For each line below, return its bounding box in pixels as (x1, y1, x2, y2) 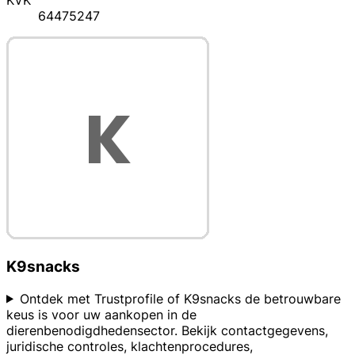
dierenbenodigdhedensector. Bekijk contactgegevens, (6, 322, 328, 338)
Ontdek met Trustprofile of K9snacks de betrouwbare (19, 290, 341, 307)
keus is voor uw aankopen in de (6, 306, 197, 323)
